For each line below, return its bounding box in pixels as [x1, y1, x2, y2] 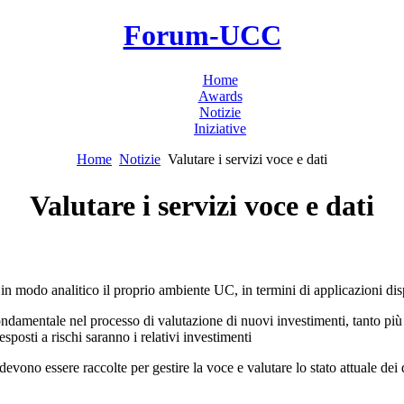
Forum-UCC [123, 19, 281, 52]
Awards [197, 87, 243, 104]
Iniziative [194, 120, 246, 136]
